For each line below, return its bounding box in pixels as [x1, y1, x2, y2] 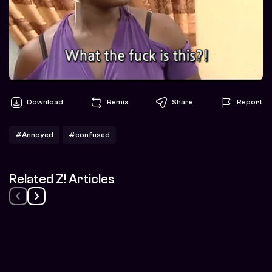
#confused [69, 130, 110, 139]
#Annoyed [15, 130, 53, 139]
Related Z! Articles [9, 171, 115, 186]
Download [27, 98, 63, 107]
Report [237, 98, 263, 107]
